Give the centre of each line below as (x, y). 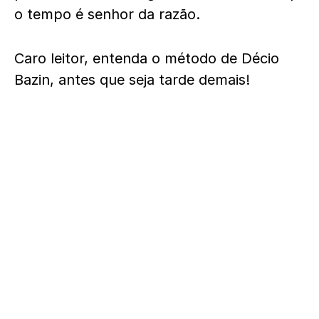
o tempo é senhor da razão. (111, 14)
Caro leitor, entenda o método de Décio (147, 58)
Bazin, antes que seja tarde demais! (134, 79)
